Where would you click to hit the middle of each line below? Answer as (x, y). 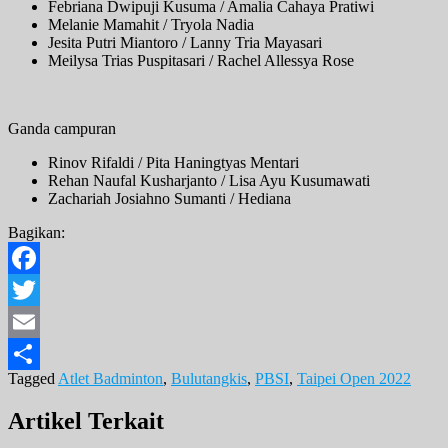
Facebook (39, 290)
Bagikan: (36, 233)
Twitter (30, 322)
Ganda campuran (62, 129)
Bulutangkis (209, 379)
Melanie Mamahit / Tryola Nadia (151, 25)
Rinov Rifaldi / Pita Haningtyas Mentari (173, 163)
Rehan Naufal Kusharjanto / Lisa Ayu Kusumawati (209, 181)
